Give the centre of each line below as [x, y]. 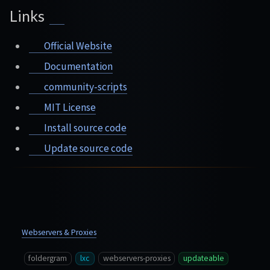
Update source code [87, 148]
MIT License [69, 107]
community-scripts [84, 86]
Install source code [84, 127]
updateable [203, 258]
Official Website [77, 46]
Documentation [77, 66]
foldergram [48, 258]
